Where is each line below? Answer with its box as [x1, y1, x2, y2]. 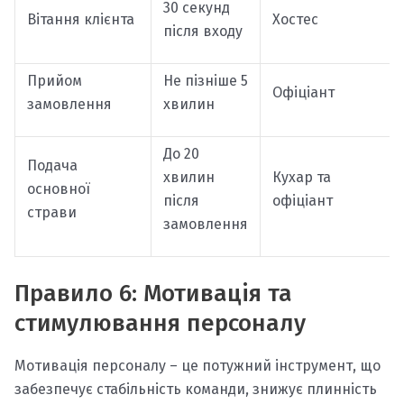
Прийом [26, 72, 82, 90]
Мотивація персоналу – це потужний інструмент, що [14, 357, 381, 375]
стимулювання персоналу [14, 309, 306, 338]
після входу [162, 23, 243, 41]
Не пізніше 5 [162, 72, 248, 90]
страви [26, 204, 77, 222]
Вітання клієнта [26, 11, 134, 29]
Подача [26, 157, 78, 175]
